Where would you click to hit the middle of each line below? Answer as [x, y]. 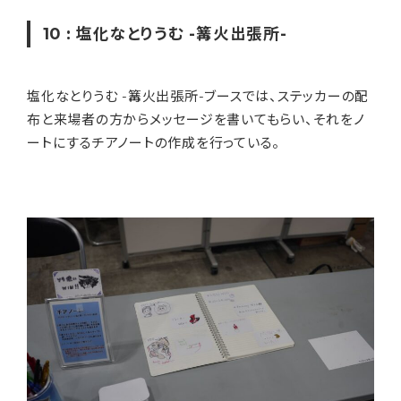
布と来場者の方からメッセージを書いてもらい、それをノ [196, 120]
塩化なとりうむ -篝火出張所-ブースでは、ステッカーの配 [198, 97]
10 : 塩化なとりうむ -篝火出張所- [165, 34]
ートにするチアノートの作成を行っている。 [154, 143]
